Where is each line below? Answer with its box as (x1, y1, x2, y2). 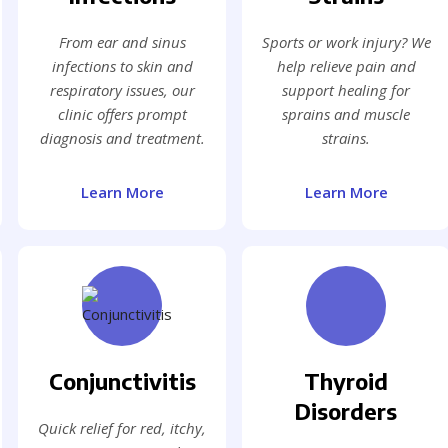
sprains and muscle (282, 104, 410, 125)
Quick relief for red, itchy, (38, 418, 206, 439)
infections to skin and (51, 56, 193, 77)
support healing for (282, 80, 410, 101)
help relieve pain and (276, 56, 416, 77)
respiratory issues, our (49, 80, 195, 101)
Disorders (295, 397, 397, 426)
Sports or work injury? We (261, 32, 431, 53)
